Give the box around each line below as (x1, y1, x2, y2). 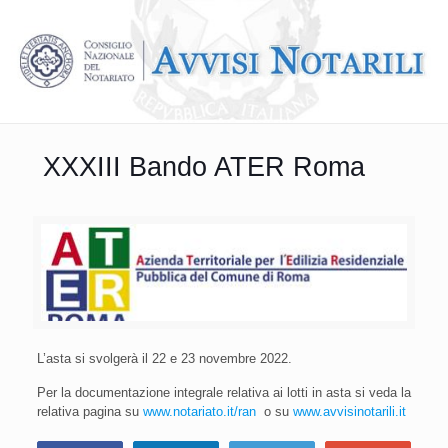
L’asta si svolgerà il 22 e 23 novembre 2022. (36, 351, 292, 367)
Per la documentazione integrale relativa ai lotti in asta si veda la (36, 385, 411, 401)
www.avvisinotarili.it (292, 404, 406, 420)
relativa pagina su (36, 404, 143, 420)
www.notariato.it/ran (142, 404, 256, 420)
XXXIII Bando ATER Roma (43, 151, 365, 182)
